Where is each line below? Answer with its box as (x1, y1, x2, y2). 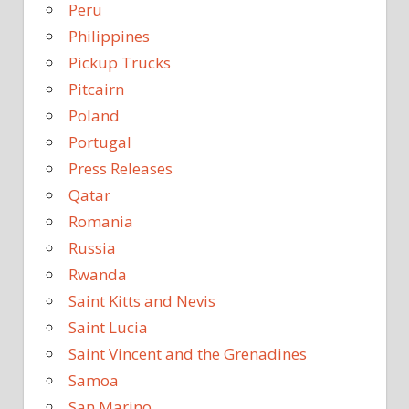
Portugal (68, 131, 131, 152)
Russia (68, 236, 116, 258)
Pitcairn (68, 78, 124, 100)
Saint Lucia (68, 316, 148, 338)
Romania (68, 210, 133, 232)
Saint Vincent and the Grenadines (68, 342, 307, 364)
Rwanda (68, 263, 127, 285)
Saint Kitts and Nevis (68, 289, 215, 311)
